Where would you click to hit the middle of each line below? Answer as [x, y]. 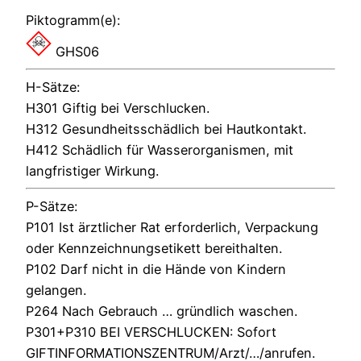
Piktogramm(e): [73, 20]
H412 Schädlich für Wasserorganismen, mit [160, 149]
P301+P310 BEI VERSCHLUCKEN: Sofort [151, 332]
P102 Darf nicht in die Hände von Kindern [156, 270]
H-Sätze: [53, 87]
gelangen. [56, 290]
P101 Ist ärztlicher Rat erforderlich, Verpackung [172, 228]
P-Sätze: [52, 207]
